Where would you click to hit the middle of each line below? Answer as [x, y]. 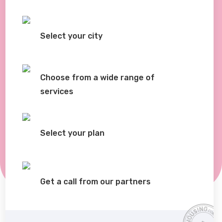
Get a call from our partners [95, 181]
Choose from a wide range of [97, 77]
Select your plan [72, 133]
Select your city [71, 36]
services [56, 91]
